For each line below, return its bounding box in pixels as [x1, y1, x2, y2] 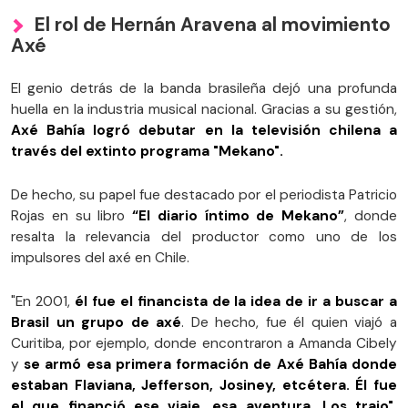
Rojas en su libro [11, 207, 133, 226]
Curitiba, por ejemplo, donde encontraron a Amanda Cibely [11, 334, 397, 353]
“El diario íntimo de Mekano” [132, 207, 345, 226]
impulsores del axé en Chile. [11, 249, 189, 268]
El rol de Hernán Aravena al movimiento [35, 12, 391, 37]
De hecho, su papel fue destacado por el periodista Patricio [11, 186, 397, 205]
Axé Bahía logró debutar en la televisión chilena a [11, 121, 397, 140]
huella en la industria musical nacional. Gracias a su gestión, [11, 100, 397, 119]
